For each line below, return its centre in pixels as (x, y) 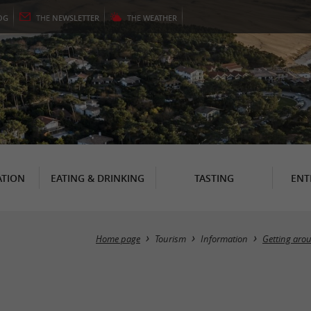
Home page (118, 239)
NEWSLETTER (76, 18)
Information (224, 239)
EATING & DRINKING (97, 178)
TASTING (214, 178)
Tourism (170, 239)
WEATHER (160, 18)
